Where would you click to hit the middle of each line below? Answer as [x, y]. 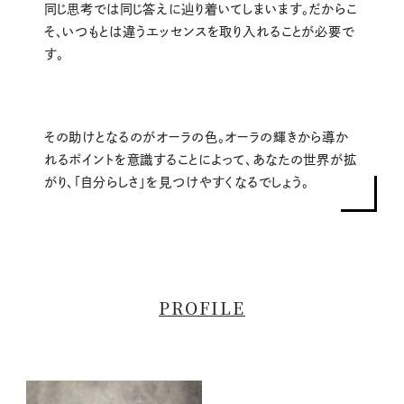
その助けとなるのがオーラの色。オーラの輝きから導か [196, 138]
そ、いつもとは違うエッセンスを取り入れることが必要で [199, 31]
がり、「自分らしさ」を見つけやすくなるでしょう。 [177, 183]
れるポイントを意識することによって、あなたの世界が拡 [200, 160]
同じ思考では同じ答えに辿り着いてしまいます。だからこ [200, 9]
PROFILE [202, 307]
